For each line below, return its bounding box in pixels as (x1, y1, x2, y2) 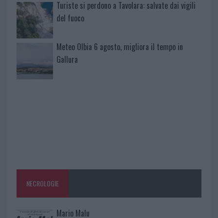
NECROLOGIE (26, 178, 59, 189)
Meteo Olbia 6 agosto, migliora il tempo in (56, 40, 183, 53)
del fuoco (56, 12, 84, 24)
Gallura (56, 53, 78, 65)
